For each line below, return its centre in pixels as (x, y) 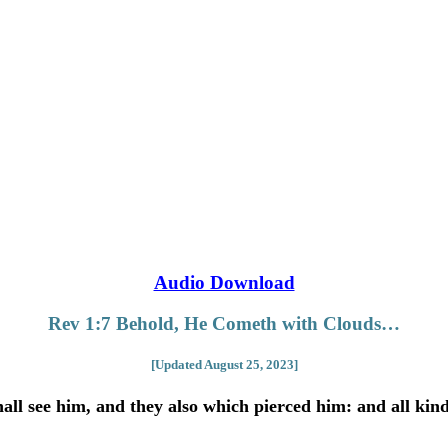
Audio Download (224, 283)
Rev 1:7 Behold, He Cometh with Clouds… (224, 324)
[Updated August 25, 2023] (224, 365)
